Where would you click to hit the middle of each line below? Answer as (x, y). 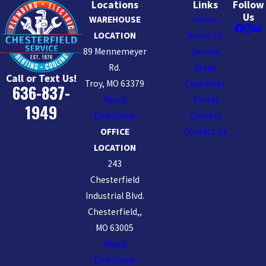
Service (205, 51)
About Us (205, 35)
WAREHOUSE (115, 19)
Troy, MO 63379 (115, 83)
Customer (205, 83)
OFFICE (115, 131)
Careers (205, 115)
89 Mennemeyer (115, 51)
